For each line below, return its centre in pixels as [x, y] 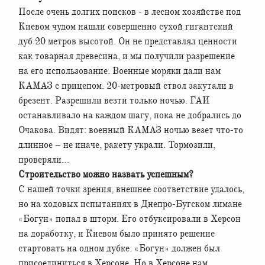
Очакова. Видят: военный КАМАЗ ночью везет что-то [131, 130]
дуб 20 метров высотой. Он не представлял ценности [128, 41]
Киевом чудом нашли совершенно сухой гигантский [126, 26]
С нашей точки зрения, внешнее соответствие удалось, [131, 189]
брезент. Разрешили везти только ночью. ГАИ [114, 100]
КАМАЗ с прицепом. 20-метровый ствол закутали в [126, 85]
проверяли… [44, 159]
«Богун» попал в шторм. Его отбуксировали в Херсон [130, 219]
